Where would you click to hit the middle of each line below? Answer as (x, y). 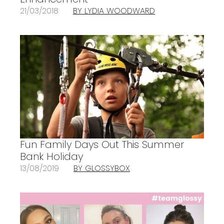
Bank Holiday (51, 156)
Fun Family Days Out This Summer (102, 144)
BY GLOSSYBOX (102, 168)
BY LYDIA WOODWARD (114, 10)
